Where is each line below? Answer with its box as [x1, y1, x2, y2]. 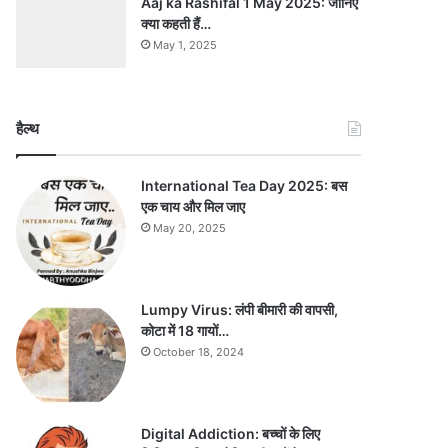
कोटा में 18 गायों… [141, 322, 229, 339]
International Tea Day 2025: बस [141, 177, 347, 194]
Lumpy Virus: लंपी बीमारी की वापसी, [141, 301, 338, 318]
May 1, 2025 [153, 38, 217, 52]
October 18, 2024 [153, 345, 244, 359]
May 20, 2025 [153, 221, 226, 235]
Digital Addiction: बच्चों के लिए [141, 425, 320, 442]
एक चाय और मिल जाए [141, 198, 245, 215]
